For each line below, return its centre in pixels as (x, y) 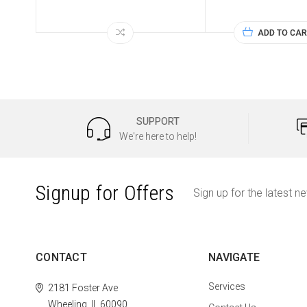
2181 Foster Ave (83, 288)
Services (227, 287)
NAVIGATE (234, 258)
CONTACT (61, 258)
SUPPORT (158, 122)
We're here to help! (158, 137)
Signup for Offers (105, 193)
